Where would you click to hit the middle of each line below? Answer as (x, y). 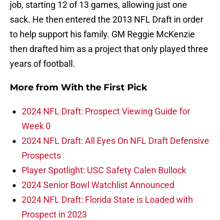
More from (35, 88)
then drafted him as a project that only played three (109, 49)
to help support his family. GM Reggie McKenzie (102, 34)
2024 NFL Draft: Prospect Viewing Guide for (106, 111)
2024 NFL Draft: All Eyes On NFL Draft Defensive (115, 141)
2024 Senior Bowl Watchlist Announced (98, 185)
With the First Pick (104, 88)
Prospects (41, 156)
